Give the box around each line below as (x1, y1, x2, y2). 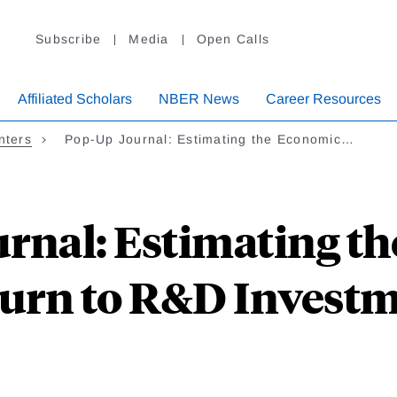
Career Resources (266, 91, 381, 107)
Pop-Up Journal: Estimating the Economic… (65, 132, 354, 147)
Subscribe (35, 32, 102, 47)
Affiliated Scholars (18, 91, 132, 107)
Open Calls (196, 32, 269, 47)
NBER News (159, 91, 239, 107)
